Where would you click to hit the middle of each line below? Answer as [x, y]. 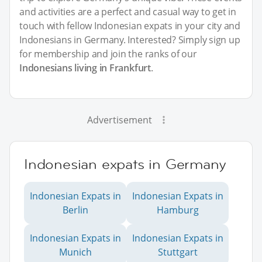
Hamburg [177, 210]
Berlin [75, 210]
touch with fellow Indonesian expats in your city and [130, 25]
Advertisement [119, 120]
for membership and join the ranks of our [108, 54]
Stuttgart [177, 252]
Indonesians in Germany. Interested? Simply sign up [130, 39]
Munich [75, 252]
